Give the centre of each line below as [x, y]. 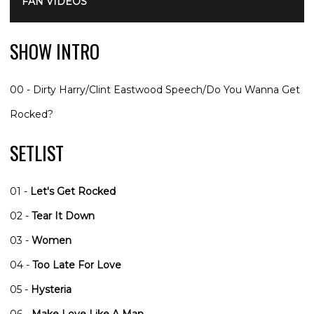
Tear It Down [63, 216]
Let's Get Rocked [73, 191]
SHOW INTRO [55, 51]
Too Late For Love [77, 265]
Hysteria [51, 289]
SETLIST [37, 153]
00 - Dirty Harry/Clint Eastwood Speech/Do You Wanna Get [155, 89]
